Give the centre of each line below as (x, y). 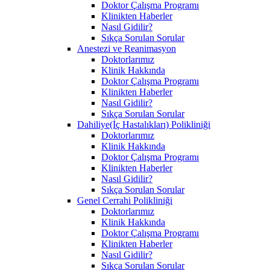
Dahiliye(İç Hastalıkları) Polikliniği (144, 124)
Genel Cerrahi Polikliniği (125, 200)
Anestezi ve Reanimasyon (127, 48)
